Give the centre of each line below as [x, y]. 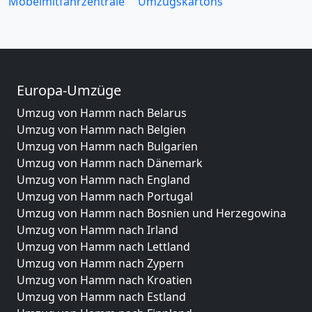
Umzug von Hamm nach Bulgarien [107, 146]
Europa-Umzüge [69, 90]
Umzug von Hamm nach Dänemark [110, 163]
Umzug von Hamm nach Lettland [103, 247]
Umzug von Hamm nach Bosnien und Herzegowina [151, 213]
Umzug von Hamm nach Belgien [101, 130]
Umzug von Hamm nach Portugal [105, 196]
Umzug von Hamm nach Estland [101, 297]
